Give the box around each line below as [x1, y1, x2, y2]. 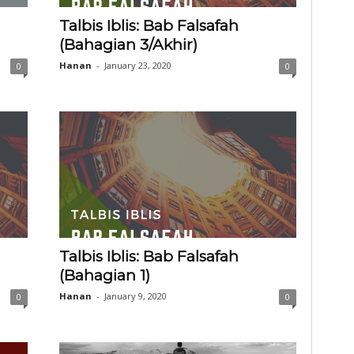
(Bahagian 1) [58, 266, 150, 284]
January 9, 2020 [104, 290, 167, 302]
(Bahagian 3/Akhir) [58, 36, 198, 54]
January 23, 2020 [104, 59, 171, 71]
